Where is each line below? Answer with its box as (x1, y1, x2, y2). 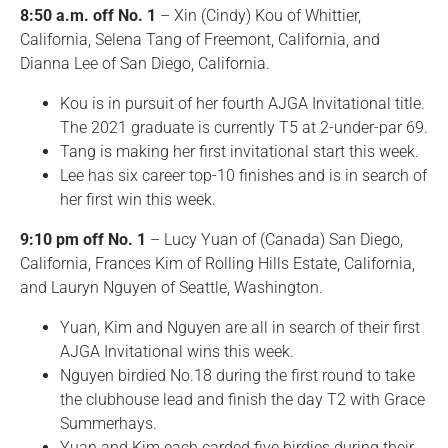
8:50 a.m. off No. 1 (20, 6, 156, 25)
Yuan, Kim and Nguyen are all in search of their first (60, 318, 420, 337)
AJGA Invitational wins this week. (60, 342, 294, 361)
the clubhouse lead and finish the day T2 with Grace (60, 390, 425, 409)
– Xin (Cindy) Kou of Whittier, (156, 6, 361, 25)
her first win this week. (60, 190, 216, 209)
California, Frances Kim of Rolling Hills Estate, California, (20, 254, 415, 273)
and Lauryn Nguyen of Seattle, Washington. (20, 278, 323, 297)
